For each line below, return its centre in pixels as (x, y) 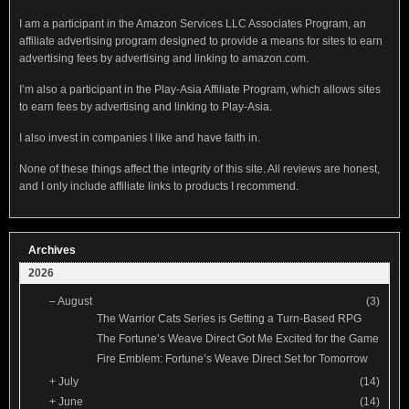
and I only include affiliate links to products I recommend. (159, 186)
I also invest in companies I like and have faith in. (140, 137)
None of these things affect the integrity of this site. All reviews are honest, (199, 168)
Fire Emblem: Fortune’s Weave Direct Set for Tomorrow (232, 358)
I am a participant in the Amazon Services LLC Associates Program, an (193, 23)
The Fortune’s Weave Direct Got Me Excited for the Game (238, 338)
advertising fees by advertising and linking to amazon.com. (164, 58)
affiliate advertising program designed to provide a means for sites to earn (201, 41)
